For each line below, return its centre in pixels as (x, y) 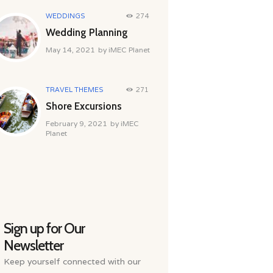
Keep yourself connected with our (72, 262)
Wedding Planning (87, 32)
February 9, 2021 (76, 124)
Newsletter (33, 246)
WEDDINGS (65, 16)
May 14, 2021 (70, 49)
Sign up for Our (44, 229)
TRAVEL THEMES (74, 90)
